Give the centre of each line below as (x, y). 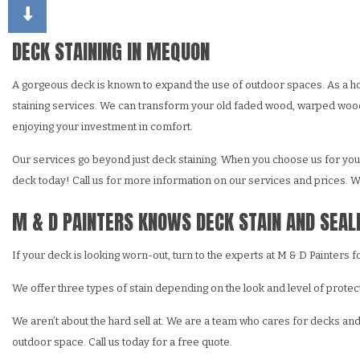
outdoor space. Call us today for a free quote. (122, 342)
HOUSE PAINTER (305, 63)
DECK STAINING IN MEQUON (111, 52)
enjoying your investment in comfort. (102, 127)
